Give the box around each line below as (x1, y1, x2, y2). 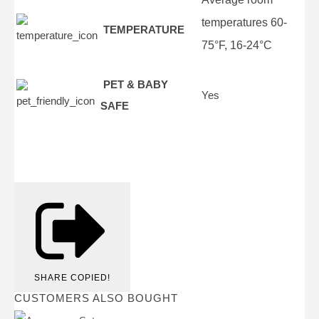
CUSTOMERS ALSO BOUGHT (14, 292, 178, 305)
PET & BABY (100, 78, 168, 90)
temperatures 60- (202, 16, 287, 28)
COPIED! (70, 273, 110, 283)
